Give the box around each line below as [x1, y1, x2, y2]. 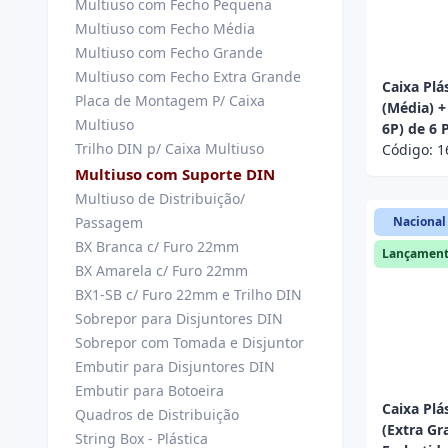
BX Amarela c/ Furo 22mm [75, 261, 248, 280]
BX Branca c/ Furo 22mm [75, 237, 239, 256]
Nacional [392, 213, 446, 231]
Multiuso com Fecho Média [75, 19, 255, 38]
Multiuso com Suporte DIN [75, 164, 275, 184]
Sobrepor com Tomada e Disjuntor [75, 333, 304, 352]
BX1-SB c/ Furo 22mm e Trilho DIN [75, 285, 302, 304]
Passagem [75, 213, 143, 232]
